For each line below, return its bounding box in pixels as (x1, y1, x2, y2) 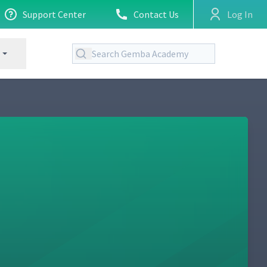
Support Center (23, 8, 86, 20)
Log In (227, 8, 253, 20)
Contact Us (133, 8, 179, 20)
